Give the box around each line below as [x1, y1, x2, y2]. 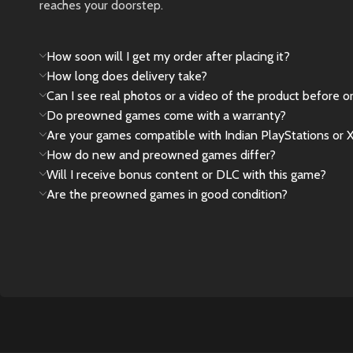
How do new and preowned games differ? [46, 147, 276, 163]
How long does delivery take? [46, 69, 207, 84]
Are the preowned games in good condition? [46, 187, 288, 203]
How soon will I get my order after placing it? [46, 49, 290, 65]
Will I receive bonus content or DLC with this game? [46, 167, 326, 183]
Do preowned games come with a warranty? [46, 108, 286, 124]
